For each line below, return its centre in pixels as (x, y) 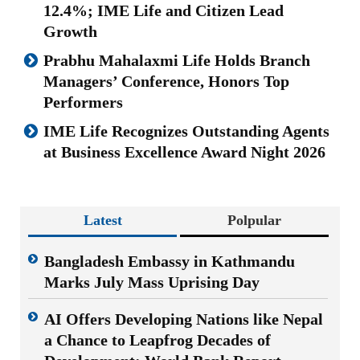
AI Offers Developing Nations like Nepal (184, 319)
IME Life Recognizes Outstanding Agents (186, 131)
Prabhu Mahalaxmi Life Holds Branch (177, 61)
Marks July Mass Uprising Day (152, 282)
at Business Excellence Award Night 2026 (184, 152)
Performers (83, 102)
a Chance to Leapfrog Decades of (157, 340)
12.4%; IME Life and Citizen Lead (164, 11)
